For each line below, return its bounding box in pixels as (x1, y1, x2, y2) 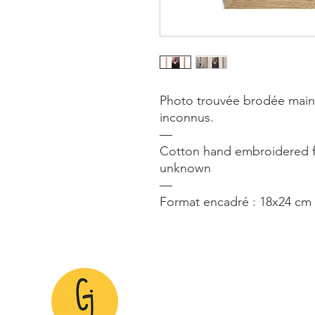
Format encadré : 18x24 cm (160, 193, 311, 210)
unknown (160, 160, 211, 176)
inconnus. (160, 109, 214, 125)
